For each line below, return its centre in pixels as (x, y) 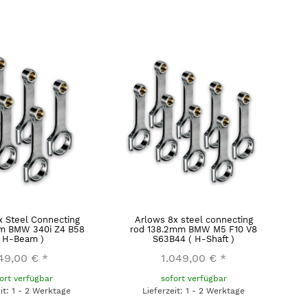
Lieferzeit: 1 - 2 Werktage (194, 291)
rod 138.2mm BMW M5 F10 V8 (194, 230)
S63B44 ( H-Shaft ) (194, 239)
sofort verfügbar (194, 279)
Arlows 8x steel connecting (194, 220)
